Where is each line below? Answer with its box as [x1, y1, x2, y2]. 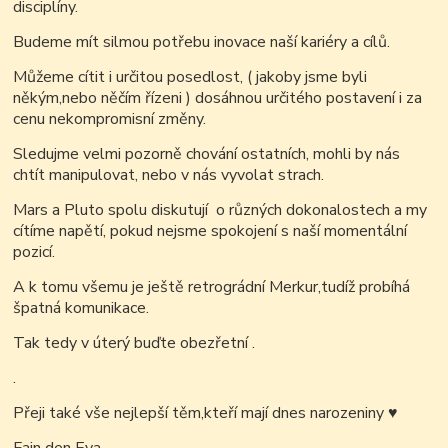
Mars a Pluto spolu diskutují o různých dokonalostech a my [13, 199, 428, 222]
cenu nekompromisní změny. [13, 108, 207, 131]
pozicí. [13, 241, 56, 264]
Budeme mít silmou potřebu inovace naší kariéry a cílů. [13, 31, 391, 54]
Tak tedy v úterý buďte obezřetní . [13, 332, 256, 355]
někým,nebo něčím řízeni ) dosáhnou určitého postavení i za [13, 87, 423, 110]
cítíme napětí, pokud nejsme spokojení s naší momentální [13, 220, 408, 243]
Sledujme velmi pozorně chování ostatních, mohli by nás [13, 143, 401, 166]
